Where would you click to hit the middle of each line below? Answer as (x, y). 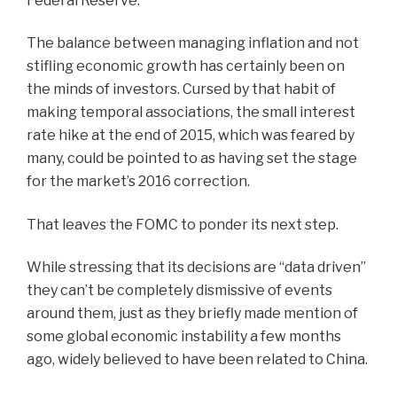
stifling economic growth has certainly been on (186, 66)
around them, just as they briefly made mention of (192, 313)
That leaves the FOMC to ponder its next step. (184, 224)
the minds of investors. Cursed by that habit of (181, 89)
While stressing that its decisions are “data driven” (196, 267)
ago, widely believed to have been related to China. (197, 359)
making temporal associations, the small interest (191, 112)
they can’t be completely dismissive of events (179, 290)
